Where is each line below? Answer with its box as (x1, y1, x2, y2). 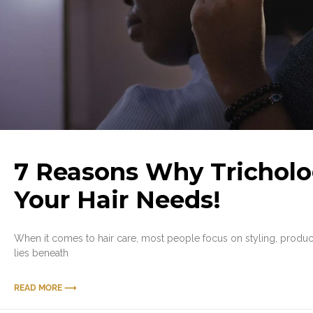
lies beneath (14, 247, 68, 259)
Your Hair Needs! (14, 184, 221, 214)
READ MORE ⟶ (14, 282, 76, 293)
